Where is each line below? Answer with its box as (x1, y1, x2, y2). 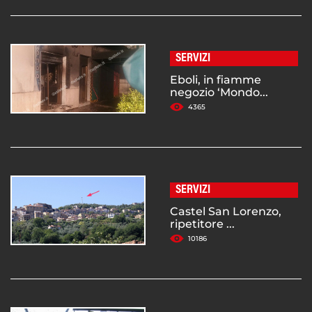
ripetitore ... (170, 217, 235, 231)
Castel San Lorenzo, (170, 205, 281, 219)
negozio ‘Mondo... (170, 86, 268, 100)
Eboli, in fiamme (170, 73, 261, 87)
